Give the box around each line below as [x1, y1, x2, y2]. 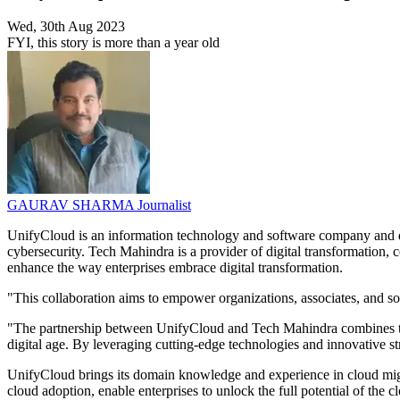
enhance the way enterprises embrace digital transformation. [7, 260, 346, 276]
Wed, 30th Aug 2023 [7, 19, 125, 35]
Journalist [137, 197, 191, 213]
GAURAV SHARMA [7, 197, 137, 213]
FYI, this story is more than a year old [7, 35, 220, 51]
